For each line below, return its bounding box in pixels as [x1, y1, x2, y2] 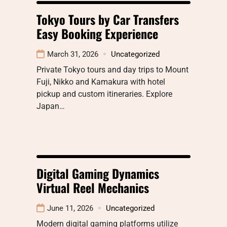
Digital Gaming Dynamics [36, 164, 159, 182]
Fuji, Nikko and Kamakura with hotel [36, 77, 165, 87]
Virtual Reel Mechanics [36, 178, 149, 197]
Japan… [36, 101, 65, 111]
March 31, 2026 [47, 49, 98, 59]
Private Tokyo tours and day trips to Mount [36, 64, 188, 74]
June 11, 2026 [47, 203, 93, 213]
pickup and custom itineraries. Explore [36, 89, 172, 99]
